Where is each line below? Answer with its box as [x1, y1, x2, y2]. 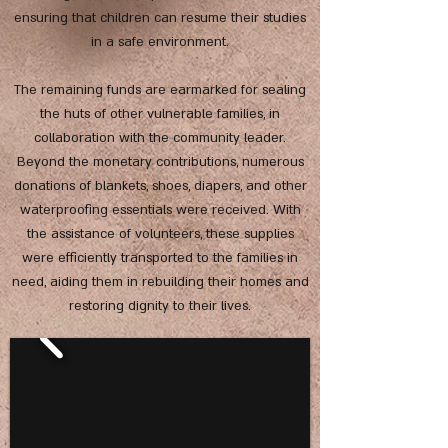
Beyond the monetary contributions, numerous [16, 153, 304, 171]
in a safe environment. [91, 33, 229, 51]
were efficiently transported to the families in [22, 249, 298, 267]
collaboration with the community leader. [34, 129, 286, 147]
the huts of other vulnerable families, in [40, 105, 280, 123]
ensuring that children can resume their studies [14, 9, 306, 27]
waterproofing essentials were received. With [19, 201, 301, 219]
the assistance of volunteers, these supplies [26, 225, 294, 243]
